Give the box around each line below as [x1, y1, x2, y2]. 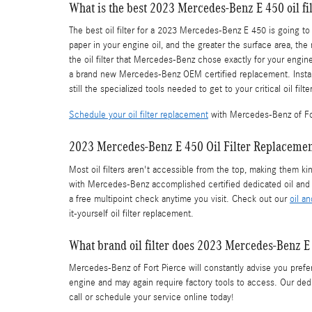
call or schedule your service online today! [69, 292, 233, 303]
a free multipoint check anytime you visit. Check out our [69, 193, 290, 205]
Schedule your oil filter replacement [69, 109, 208, 120]
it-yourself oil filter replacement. [69, 208, 194, 219]
